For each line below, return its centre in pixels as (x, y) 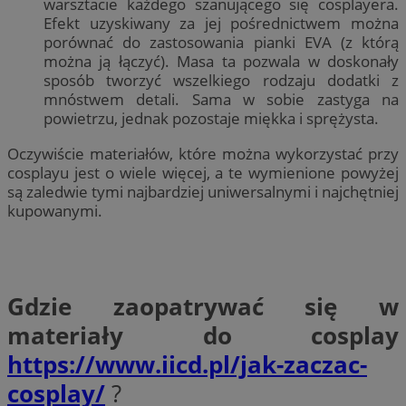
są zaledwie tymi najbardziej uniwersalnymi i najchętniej (203, 191)
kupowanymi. (55, 210)
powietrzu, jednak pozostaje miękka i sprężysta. (211, 119)
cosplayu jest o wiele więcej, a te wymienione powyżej (203, 172)
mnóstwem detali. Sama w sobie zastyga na (221, 100)
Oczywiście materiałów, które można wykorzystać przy (203, 153)
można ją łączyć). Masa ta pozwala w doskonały (221, 62)
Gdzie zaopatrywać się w (203, 306)
